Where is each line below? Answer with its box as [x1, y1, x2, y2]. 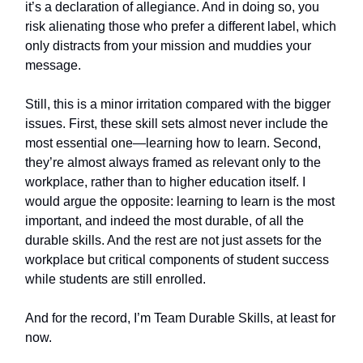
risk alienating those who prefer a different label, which [25, 19, 336, 33]
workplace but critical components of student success [25, 253, 329, 267]
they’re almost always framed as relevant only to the [25, 156, 321, 169]
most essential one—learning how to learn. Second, [25, 136, 321, 150]
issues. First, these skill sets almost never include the [25, 117, 328, 130]
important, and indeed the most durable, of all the [25, 214, 304, 228]
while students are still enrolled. [25, 272, 206, 286]
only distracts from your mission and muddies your [25, 39, 311, 53]
